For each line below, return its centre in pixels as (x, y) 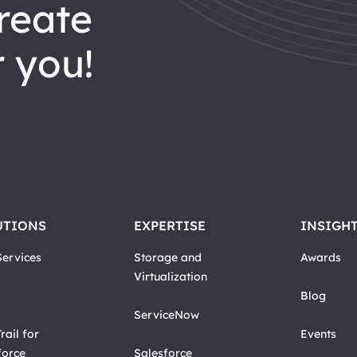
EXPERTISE (170, 225)
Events (319, 333)
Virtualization (171, 276)
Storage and (168, 257)
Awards (321, 257)
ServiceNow (167, 314)
